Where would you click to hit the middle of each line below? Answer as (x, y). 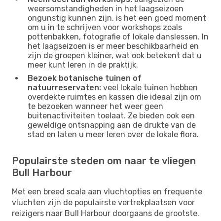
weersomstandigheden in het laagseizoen (106, 8)
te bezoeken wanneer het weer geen (95, 106)
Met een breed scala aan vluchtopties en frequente (107, 191)
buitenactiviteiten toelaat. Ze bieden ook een (111, 115)
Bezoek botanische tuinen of (85, 78)
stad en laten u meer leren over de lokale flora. (113, 134)
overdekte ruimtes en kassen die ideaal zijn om (114, 97)
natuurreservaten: (64, 87)
